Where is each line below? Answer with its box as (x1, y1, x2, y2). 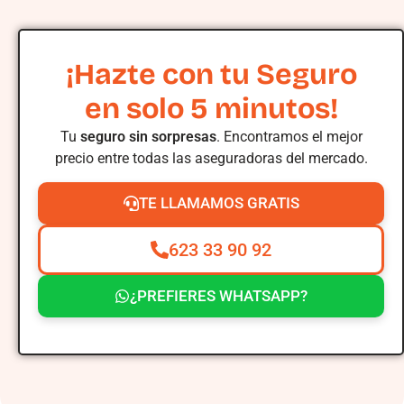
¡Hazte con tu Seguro (65, 57, 357, 93)
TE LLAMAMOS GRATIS (138, 194, 299, 213)
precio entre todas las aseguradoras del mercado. (54, 150, 368, 168)
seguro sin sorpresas (79, 128, 216, 146)
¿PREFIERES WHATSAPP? (130, 287, 308, 306)
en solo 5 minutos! (84, 91, 338, 127)
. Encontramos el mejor (216, 128, 363, 146)
